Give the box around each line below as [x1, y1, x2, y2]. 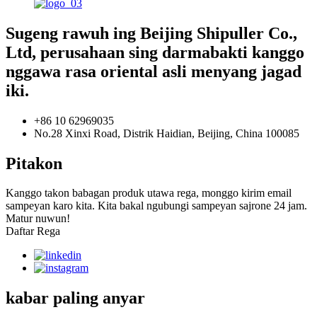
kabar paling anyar [6, 289, 145, 308]
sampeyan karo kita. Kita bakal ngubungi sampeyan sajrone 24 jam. [6, 200, 307, 212]
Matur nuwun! [6, 212, 70, 225]
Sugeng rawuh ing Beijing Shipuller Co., [6, 23, 297, 42]
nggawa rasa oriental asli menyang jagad [6, 62, 301, 81]
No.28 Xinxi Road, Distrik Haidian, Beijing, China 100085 [34, 127, 299, 139]
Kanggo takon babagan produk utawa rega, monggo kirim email [6, 187, 292, 200]
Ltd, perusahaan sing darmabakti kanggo [6, 42, 304, 62]
